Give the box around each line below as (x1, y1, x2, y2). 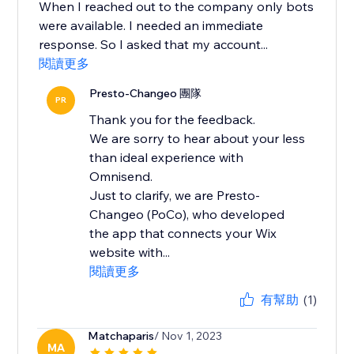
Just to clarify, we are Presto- (89, 187, 261, 204)
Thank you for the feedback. (89, 111, 256, 128)
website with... (89, 244, 171, 261)
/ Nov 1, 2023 (154, 329, 223, 344)
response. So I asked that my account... (39, 36, 269, 53)
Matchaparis (88, 329, 155, 344)
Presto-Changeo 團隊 (89, 86, 202, 101)
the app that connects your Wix (89, 225, 277, 242)
